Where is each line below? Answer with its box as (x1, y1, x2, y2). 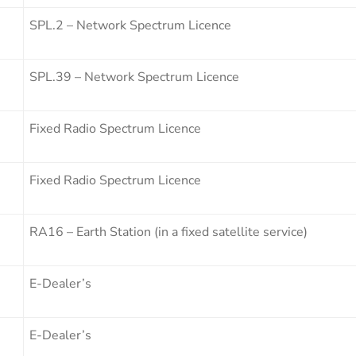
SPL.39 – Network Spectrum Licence (29, 68, 239, 86)
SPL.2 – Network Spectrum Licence (29, 16, 231, 34)
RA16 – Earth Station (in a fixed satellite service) (29, 222, 308, 241)
